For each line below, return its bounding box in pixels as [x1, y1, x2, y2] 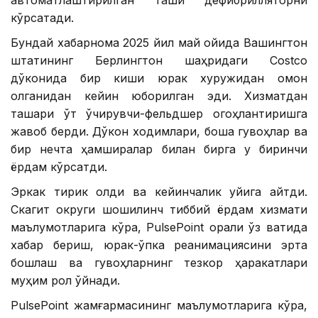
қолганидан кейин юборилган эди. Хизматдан [11, 89, 307, 104]
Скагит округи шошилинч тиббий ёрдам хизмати [11, 202, 307, 217]
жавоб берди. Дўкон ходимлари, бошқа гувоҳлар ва [11, 124, 307, 139]
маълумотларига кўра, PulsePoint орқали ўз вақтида [11, 220, 307, 235]
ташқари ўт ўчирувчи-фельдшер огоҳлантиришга [11, 106, 307, 121]
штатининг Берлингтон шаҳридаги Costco [11, 53, 307, 68]
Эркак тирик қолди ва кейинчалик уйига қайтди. [11, 185, 307, 199]
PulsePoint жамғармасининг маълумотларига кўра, [11, 298, 307, 313]
